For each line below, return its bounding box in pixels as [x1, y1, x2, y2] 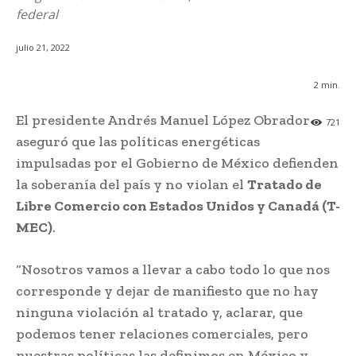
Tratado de [247, 176, 322, 194]
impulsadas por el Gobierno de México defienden [16, 154, 339, 172]
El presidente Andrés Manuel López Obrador [16, 111, 310, 130]
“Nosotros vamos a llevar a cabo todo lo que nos [16, 261, 330, 279]
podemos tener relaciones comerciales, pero [16, 325, 308, 343]
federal [16, 6, 58, 23]
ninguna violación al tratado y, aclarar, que [16, 304, 303, 322]
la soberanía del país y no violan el [16, 176, 247, 194]
